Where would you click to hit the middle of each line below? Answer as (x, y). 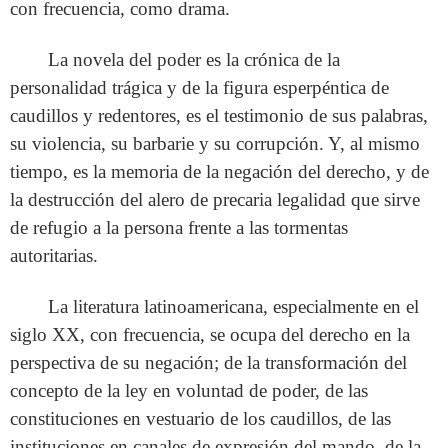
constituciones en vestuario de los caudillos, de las (200, 419)
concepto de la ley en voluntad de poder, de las (189, 391)
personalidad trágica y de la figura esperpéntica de (199, 88)
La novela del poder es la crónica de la (194, 60)
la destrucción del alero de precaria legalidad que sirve (215, 200)
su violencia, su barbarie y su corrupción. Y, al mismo (215, 144)
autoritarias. (54, 256)
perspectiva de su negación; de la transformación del (208, 363)
